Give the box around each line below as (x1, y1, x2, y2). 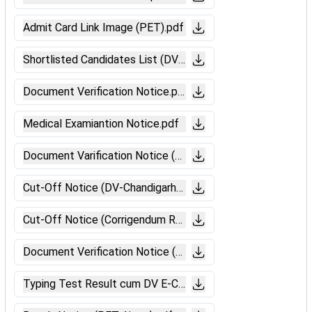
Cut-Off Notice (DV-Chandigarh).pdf (23, 181, 199, 194)
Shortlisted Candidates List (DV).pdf (23, 53, 201, 66)
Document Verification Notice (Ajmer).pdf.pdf (23, 245, 246, 258)
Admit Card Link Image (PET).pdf (23, 21, 184, 34)
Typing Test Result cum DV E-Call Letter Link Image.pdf (23, 277, 299, 290)
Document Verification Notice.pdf (23, 85, 189, 98)
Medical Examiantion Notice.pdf (23, 117, 179, 130)
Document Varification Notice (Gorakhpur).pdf (23, 149, 247, 162)
